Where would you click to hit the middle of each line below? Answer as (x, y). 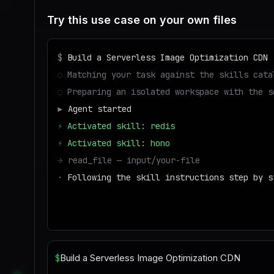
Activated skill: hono (119, 143)
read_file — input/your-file (134, 160)
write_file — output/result (131, 194)
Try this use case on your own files (142, 20)
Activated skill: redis (121, 126)
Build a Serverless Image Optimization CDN (168, 57)
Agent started (100, 109)
